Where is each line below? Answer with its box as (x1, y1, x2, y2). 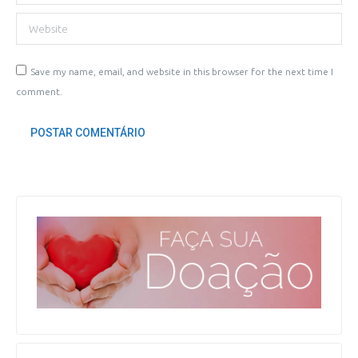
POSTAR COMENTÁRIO (30, 126, 145, 139)
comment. (16, 86, 62, 97)
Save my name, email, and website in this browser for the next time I (30, 66, 333, 77)
